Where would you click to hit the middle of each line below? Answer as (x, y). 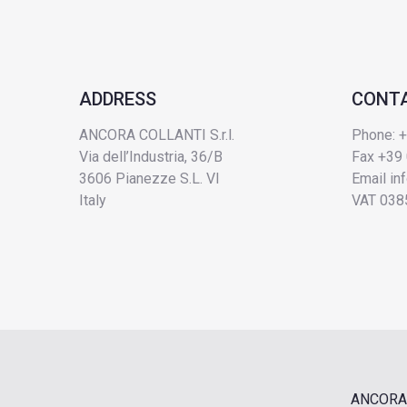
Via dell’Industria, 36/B (151, 156)
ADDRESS (118, 99)
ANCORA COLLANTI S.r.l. (157, 134)
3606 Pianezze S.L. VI (149, 178)
